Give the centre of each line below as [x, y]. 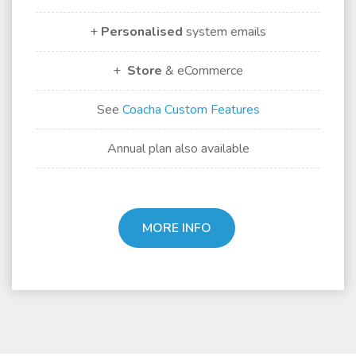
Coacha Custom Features [191, 110]
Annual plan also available [178, 149]
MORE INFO [177, 228]
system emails [224, 32]
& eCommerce [203, 71]
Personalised [142, 32]
